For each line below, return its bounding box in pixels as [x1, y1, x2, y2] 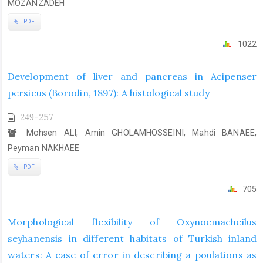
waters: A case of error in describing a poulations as [8, 248, 257, 261]
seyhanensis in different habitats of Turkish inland [8, 232, 257, 244]
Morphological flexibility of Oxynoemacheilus [8, 215, 257, 228]
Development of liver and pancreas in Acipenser [8, 70, 257, 83]
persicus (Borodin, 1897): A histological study [8, 87, 210, 99]
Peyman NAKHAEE [8, 143, 80, 153]
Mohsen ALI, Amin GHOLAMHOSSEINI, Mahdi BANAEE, [19, 128, 257, 138]
